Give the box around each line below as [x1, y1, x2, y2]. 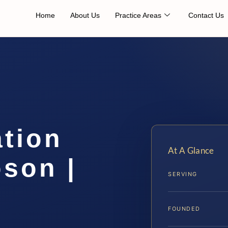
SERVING [168, 170, 197, 178]
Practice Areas [115, 11, 161, 19]
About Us [70, 11, 100, 19]
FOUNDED [168, 205, 201, 213]
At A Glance [168, 145, 214, 156]
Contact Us [188, 11, 224, 19]
